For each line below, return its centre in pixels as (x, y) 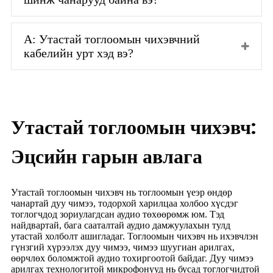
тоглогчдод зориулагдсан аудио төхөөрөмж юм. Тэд (118, 214)
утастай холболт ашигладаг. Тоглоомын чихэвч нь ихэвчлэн (135, 236)
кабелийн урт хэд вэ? (79, 53)
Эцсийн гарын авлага (107, 156)
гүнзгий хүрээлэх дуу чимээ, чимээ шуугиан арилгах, (123, 247)
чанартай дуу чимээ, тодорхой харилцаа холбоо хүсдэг (125, 203)
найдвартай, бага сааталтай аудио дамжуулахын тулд (121, 225)
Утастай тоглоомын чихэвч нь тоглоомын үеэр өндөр (122, 192)
